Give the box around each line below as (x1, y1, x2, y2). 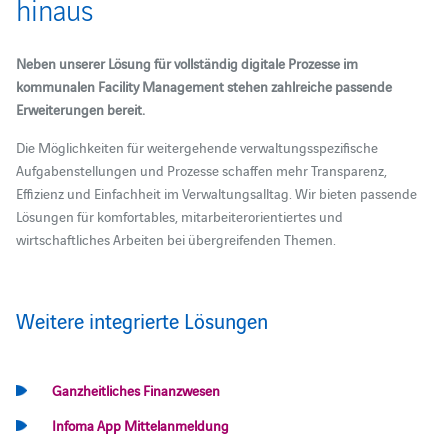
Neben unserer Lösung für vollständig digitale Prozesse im (15, 53, 358, 73)
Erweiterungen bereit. (15, 99, 145, 119)
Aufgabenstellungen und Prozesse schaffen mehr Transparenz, (15, 159, 387, 180)
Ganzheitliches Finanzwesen (52, 380, 221, 401)
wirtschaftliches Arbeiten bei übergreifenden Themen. (15, 228, 336, 249)
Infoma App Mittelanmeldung (52, 414, 230, 435)
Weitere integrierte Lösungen (15, 306, 268, 335)
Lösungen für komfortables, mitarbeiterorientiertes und (15, 205, 343, 226)
